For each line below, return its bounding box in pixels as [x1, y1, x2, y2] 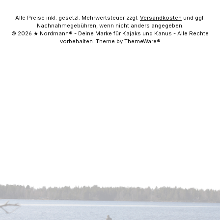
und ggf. [182, 14, 205, 21]
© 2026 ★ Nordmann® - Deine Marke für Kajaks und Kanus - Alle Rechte [11, 30, 209, 37]
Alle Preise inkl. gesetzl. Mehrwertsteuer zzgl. [15, 14, 140, 21]
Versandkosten [140, 14, 182, 21]
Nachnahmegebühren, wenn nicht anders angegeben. [36, 22, 184, 29]
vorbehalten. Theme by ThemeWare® [59, 38, 161, 45]
